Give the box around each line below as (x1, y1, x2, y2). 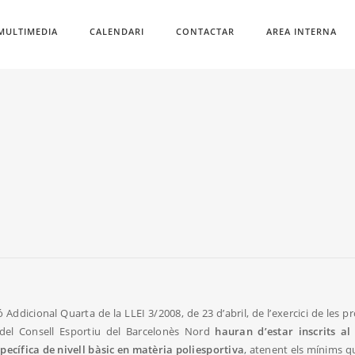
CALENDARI (89, 25, 144, 37)
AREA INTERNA (265, 25, 337, 37)
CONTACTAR (175, 25, 235, 37)
